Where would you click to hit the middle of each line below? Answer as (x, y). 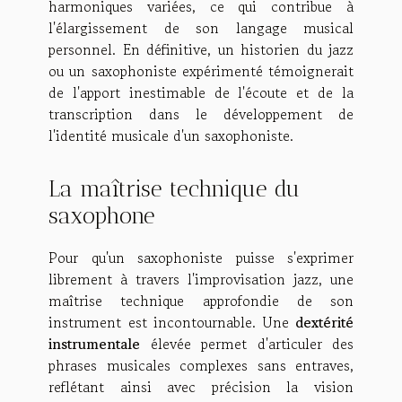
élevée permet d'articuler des (247, 343)
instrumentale (94, 343)
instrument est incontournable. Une (172, 322)
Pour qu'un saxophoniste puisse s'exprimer (201, 257)
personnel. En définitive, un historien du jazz (201, 50)
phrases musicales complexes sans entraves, (201, 365)
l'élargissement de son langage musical (201, 28)
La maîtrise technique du (174, 188)
